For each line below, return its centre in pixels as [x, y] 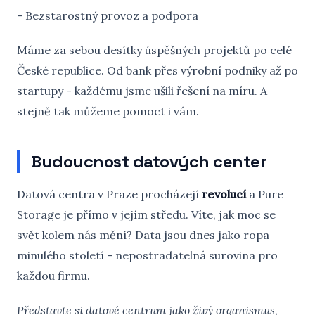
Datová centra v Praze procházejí [109, 194]
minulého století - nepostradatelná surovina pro [147, 255]
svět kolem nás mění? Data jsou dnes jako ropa [143, 235]
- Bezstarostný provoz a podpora [108, 15]
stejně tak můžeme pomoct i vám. [108, 111]
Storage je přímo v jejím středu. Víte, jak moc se [146, 214]
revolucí [224, 194]
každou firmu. [53, 276]
